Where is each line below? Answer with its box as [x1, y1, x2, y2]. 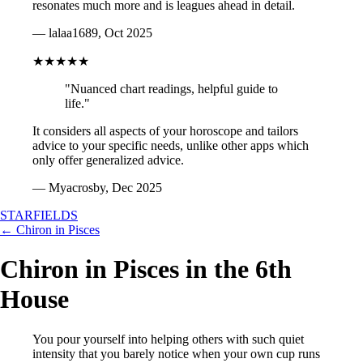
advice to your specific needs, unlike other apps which [32, 139, 309, 152]
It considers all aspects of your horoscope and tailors [32, 124, 298, 138]
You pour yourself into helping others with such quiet [32, 331, 304, 346]
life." [65, 96, 90, 110]
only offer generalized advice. [32, 153, 184, 167]
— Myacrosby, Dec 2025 [32, 181, 162, 194]
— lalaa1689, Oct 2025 [32, 26, 152, 40]
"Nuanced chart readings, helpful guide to [65, 82, 278, 96]
